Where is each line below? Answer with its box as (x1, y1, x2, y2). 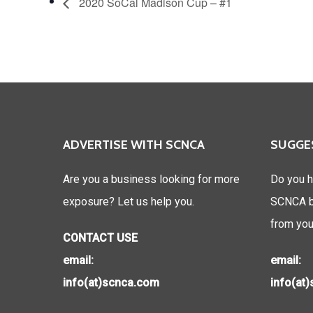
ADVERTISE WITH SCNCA (63, 137, 205, 152)
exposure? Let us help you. (63, 195, 194, 208)
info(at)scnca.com (63, 276, 159, 289)
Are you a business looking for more (63, 173, 240, 186)
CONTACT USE (63, 231, 138, 245)
